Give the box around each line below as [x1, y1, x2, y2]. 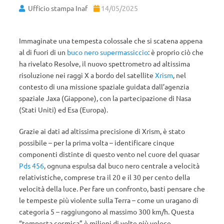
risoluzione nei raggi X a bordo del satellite [19, 70, 155, 79]
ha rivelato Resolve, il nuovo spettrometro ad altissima [19, 59, 190, 68]
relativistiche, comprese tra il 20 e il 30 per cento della [19, 172, 190, 181]
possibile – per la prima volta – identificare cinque [19, 138, 174, 147]
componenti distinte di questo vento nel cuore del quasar [19, 149, 199, 158]
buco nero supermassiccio [67, 47, 148, 56]
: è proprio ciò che [148, 47, 203, 56]
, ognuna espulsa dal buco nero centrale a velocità [44, 161, 199, 170]
